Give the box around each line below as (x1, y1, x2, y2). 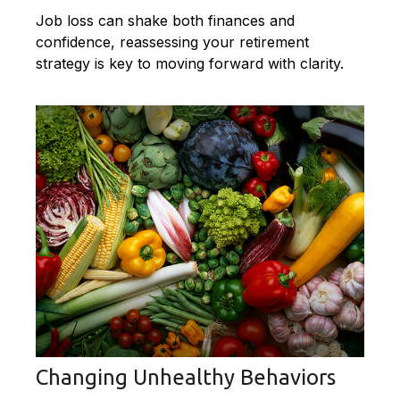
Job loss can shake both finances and (36, 12, 295, 30)
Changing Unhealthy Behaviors (36, 365, 336, 390)
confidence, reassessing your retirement (36, 33, 309, 52)
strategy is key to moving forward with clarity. (36, 54, 344, 73)
